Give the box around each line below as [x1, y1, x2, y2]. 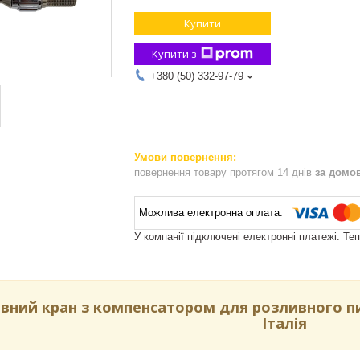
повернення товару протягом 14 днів [134, 166, 315, 178]
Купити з [152, 46, 197, 61]
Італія [262, 313, 307, 333]
